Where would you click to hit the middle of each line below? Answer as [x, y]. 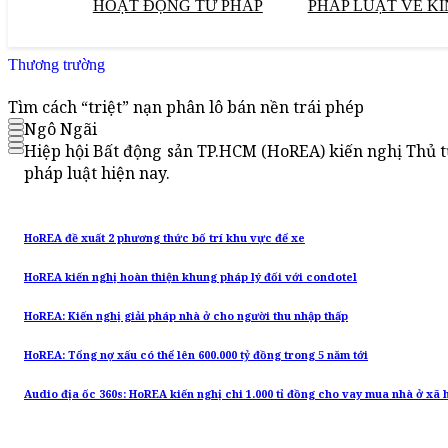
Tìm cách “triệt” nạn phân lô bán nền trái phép [186, 107]
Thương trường [56, 64]
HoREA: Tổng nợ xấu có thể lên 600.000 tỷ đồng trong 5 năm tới [196, 355]
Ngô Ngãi [60, 129]
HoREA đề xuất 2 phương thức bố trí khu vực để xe [164, 238]
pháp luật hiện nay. [97, 173]
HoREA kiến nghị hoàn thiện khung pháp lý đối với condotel [190, 277]
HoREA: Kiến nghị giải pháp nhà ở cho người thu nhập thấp [186, 316]
